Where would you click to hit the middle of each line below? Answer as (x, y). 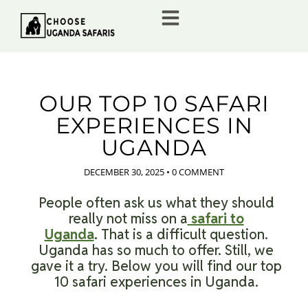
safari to (216, 219)
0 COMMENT (198, 172)
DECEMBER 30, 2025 (124, 172)
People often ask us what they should (156, 203)
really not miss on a (128, 219)
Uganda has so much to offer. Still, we (156, 250)
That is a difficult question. (183, 234)
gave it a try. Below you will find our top (156, 266)
